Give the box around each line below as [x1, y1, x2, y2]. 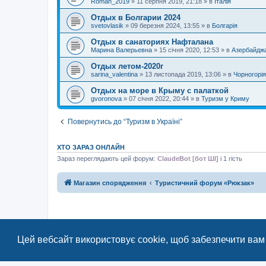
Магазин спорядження [74, 179, 146, 187]
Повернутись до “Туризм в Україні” [68, 117, 182, 126]
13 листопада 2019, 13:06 [145, 70, 221, 78]
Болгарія [212, 21, 237, 29]
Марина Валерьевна [91, 46, 152, 53]
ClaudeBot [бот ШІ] [157, 154, 218, 162]
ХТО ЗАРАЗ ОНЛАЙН [57, 143, 125, 151]
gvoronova [91, 94, 122, 102]
